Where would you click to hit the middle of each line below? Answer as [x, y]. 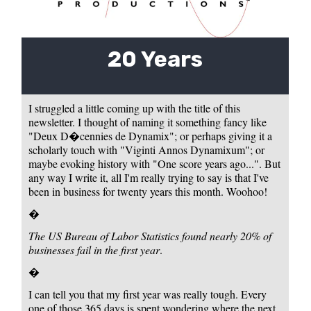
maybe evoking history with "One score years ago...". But [155, 163]
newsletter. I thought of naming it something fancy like [148, 121]
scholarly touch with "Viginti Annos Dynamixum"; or [147, 149]
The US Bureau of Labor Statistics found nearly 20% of [150, 235]
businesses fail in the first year [94, 249]
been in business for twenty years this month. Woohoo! [148, 191]
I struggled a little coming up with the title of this [135, 108]
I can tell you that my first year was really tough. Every [148, 294]
